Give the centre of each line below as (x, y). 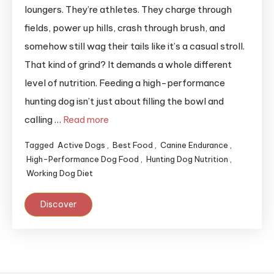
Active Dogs (81, 145)
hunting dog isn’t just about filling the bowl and (124, 102)
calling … (44, 120)
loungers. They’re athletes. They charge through (128, 10)
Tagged (40, 145)
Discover (58, 205)
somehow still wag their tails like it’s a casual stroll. (135, 46)
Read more (86, 120)
